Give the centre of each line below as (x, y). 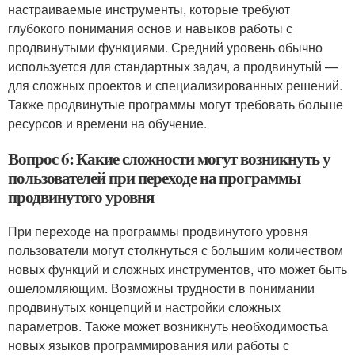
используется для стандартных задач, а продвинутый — (173, 66)
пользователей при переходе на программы (155, 177)
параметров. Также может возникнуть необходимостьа (168, 326)
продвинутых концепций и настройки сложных (144, 307)
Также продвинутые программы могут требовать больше (176, 104)
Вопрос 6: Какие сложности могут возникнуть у (169, 158)
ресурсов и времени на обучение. (107, 123)
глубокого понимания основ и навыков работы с (150, 28)
